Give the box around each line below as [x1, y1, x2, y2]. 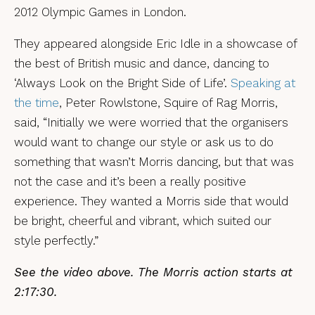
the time [14, 96, 59, 110]
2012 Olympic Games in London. [14, 5, 190, 19]
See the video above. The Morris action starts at [14, 265, 292, 279]
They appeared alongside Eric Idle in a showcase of [14, 37, 297, 51]
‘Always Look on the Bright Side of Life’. [14, 76, 231, 90]
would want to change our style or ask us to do [14, 135, 274, 149]
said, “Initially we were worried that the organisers [14, 115, 288, 129]
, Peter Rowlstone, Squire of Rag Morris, [59, 96, 278, 110]
